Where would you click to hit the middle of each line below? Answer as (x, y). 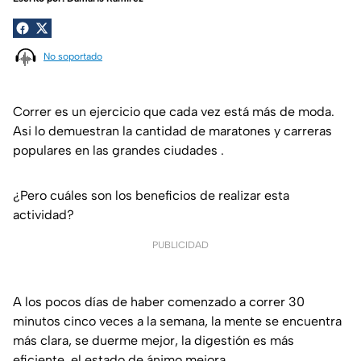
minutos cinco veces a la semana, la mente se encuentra (177, 322)
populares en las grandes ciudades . (118, 151)
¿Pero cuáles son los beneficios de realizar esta (151, 196)
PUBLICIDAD (180, 245)
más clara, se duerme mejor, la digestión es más (154, 341)
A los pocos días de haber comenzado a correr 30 (159, 302)
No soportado (73, 57)
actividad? (44, 215)
